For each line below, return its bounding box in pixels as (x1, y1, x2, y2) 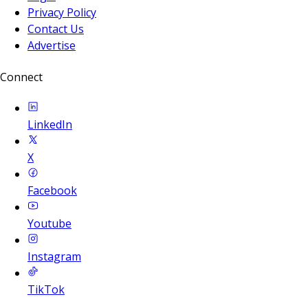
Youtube (27, 215, 71, 231)
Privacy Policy (27, 5, 96, 21)
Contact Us (27, 21, 84, 37)
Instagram (27, 248, 81, 264)
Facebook (27, 182, 77, 198)
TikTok (27, 281, 65, 297)
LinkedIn (27, 116, 72, 132)
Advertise (27, 38, 76, 54)
